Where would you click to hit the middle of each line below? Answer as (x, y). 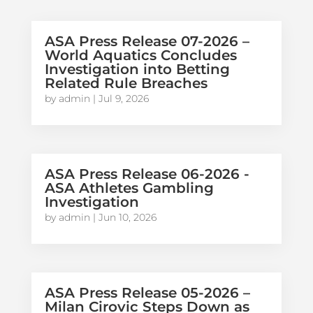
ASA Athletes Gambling (129, 188)
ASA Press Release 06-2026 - (147, 174)
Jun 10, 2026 (127, 218)
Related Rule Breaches (126, 83)
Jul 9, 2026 (123, 99)
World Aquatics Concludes (140, 55)
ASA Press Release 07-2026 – (147, 41)
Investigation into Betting (137, 69)
